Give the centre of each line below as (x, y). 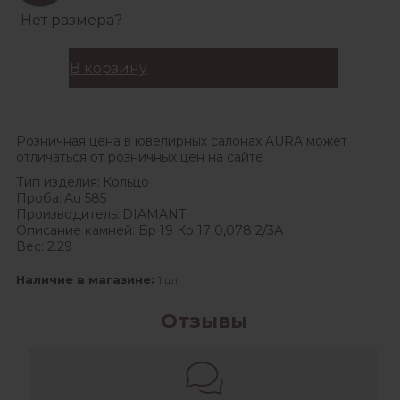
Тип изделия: (58, 182)
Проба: (39, 198)
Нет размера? (71, 20)
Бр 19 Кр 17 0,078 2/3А (211, 230)
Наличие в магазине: (87, 279)
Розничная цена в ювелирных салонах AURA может (182, 141)
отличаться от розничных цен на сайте (140, 157)
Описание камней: (77, 230)
